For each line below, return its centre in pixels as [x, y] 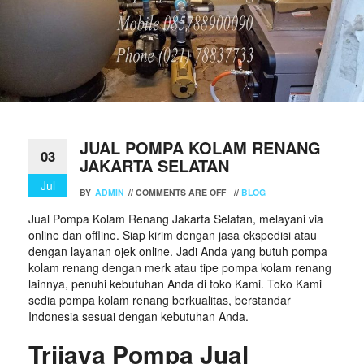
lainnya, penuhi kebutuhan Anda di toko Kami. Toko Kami [175, 283]
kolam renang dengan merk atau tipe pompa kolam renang [180, 267]
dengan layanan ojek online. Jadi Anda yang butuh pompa [178, 251]
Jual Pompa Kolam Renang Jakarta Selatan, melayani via [176, 218]
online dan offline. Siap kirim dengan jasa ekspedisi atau [173, 234]
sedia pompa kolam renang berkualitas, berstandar [160, 299]
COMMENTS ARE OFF [181, 192]
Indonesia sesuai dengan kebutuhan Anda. [139, 316]
